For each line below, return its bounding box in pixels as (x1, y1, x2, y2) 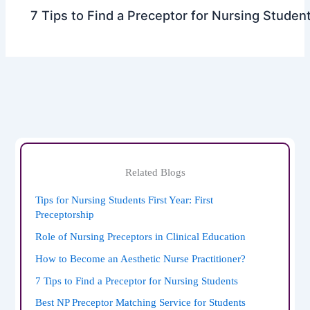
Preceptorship (35, 208, 95, 220)
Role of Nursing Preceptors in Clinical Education (35, 230, 246, 242)
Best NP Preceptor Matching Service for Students (35, 297, 246, 309)
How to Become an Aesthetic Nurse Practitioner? (35, 253, 246, 264)
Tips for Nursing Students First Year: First (35, 194, 214, 206)
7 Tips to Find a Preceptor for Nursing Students (35, 275, 239, 286)
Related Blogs (125, 166, 185, 178)
